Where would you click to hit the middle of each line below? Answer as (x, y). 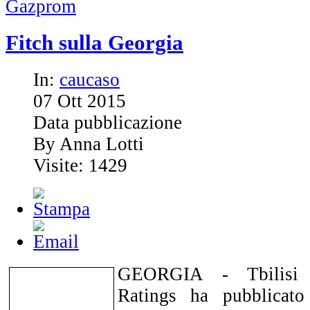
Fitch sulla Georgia (94, 43)
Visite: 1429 (80, 166)
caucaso (90, 80)
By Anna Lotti (89, 144)
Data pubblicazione (108, 123)
